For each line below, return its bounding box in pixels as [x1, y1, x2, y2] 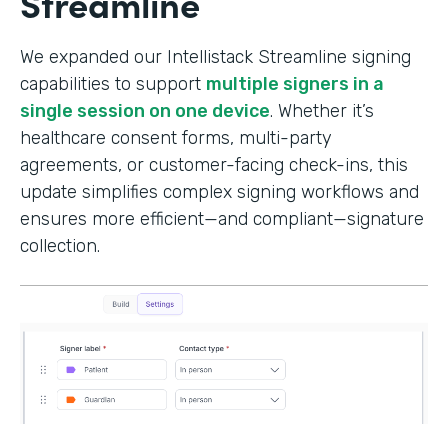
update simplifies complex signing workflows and [20, 180, 419, 203]
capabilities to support [20, 72, 206, 95]
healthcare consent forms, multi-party [20, 126, 332, 149]
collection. [20, 234, 100, 257]
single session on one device [20, 99, 270, 122]
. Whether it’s [270, 99, 374, 122]
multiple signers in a [206, 72, 384, 95]
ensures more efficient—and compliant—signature [20, 207, 424, 230]
